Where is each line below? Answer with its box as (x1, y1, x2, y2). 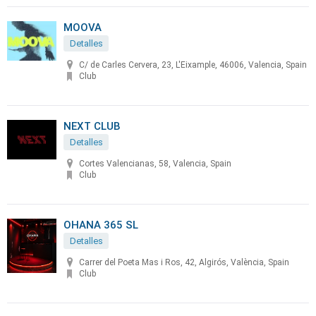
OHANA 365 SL (63, 219, 138, 231)
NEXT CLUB (63, 120, 121, 133)
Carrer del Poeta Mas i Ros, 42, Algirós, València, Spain (79, 257, 289, 268)
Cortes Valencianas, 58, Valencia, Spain (79, 159, 231, 169)
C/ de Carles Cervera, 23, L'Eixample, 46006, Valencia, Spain (79, 60, 307, 71)
